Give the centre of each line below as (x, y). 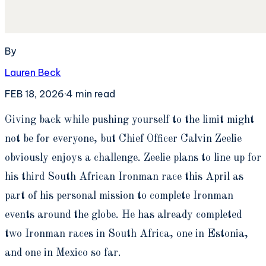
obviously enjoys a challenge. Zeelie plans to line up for (133, 158)
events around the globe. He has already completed (123, 215)
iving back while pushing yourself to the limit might (133, 120)
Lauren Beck (33, 72)
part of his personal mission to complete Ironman (119, 196)
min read (94, 94)
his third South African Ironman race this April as (124, 177)
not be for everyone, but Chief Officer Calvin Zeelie (123, 139)
